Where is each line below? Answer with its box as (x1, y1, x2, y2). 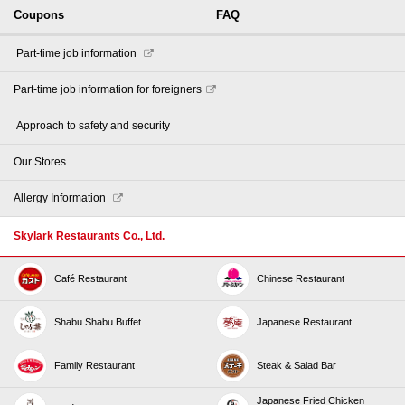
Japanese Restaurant (257, 316, 352, 328)
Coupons (14, 8, 64, 23)
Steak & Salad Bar (257, 360, 336, 372)
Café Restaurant (54, 273, 127, 285)
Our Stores (14, 155, 66, 169)
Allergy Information (14, 192, 108, 205)
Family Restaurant (54, 360, 135, 372)
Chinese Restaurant (257, 273, 344, 285)
